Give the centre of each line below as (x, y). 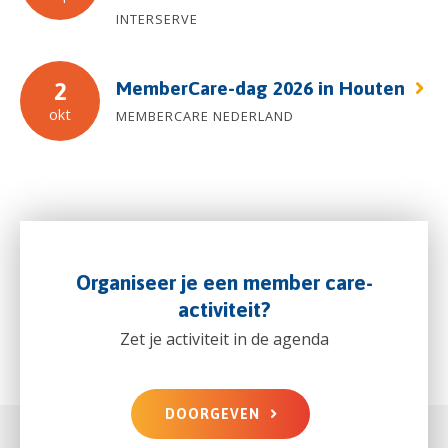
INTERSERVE (157, 18)
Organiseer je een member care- (224, 283)
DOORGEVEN (212, 414)
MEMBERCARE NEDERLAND (205, 115)
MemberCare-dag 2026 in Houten (263, 87)
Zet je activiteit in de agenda (224, 339)
